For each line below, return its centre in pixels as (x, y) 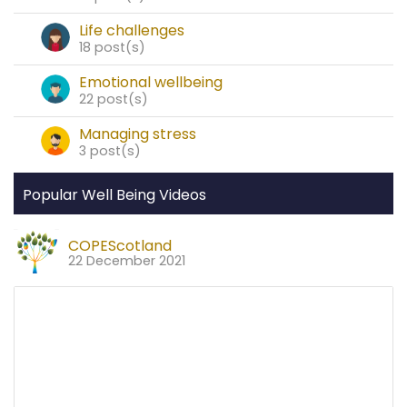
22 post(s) (114, 99)
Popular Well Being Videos (114, 195)
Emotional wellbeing (151, 83)
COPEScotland (120, 246)
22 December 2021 (127, 261)
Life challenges (132, 31)
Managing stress (138, 134)
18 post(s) (112, 48)
